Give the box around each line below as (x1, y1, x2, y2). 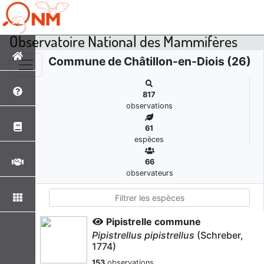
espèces (134, 135, 164, 144)
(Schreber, (194, 229, 243, 241)
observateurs (126, 169, 173, 177)
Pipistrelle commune (106, 216, 201, 227)
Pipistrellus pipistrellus (92, 229, 194, 241)
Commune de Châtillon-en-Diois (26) (48, 54, 251, 68)
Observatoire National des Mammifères (9, 31, 237, 51)
